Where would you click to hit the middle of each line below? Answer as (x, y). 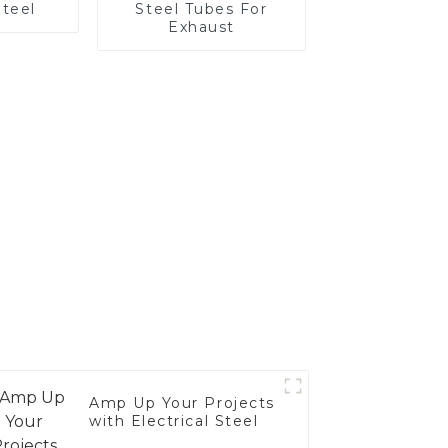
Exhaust (201, 26)
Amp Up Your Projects (182, 403)
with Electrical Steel (174, 421)
